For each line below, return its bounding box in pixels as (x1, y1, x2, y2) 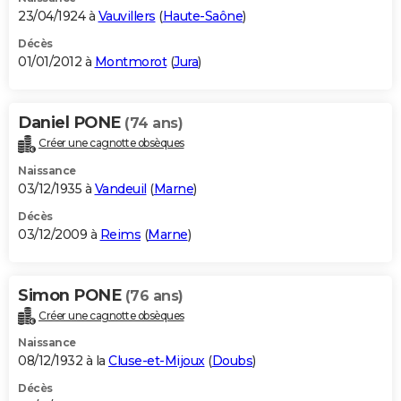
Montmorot (94, 53, 166, 70)
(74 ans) (124, 114, 183, 132)
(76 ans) (124, 286, 183, 304)
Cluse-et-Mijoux (108, 353, 205, 370)
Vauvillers (98, 7, 156, 24)
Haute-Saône (162, 7, 243, 24)
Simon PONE (18, 285, 125, 305)
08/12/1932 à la (18, 353, 108, 370)
